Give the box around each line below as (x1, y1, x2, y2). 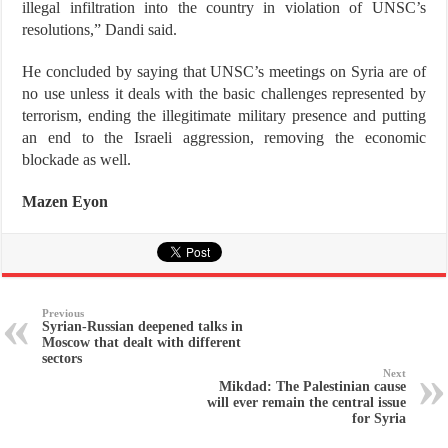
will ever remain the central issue (206, 394, 406, 410)
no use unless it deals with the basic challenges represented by (22, 84, 426, 102)
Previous (42, 306, 85, 319)
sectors (42, 350, 83, 366)
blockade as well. (22, 150, 132, 168)
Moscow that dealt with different (42, 334, 242, 350)
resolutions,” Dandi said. (22, 20, 178, 38)
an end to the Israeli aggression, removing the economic (22, 128, 426, 146)
